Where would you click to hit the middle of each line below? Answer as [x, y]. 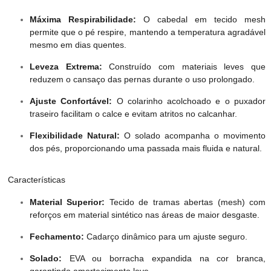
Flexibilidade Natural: [74, 136]
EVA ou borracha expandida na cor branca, [164, 259]
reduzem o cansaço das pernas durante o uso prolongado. [142, 80]
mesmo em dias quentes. [78, 45]
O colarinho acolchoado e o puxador [189, 101]
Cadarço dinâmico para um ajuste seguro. [165, 237]
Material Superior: [67, 202]
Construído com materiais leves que [184, 67]
